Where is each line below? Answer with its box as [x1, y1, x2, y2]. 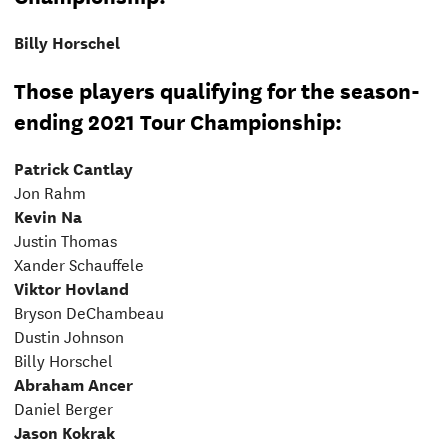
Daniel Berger [13, 394, 113, 420]
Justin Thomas [13, 226, 117, 252]
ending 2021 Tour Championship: [13, 104, 342, 136]
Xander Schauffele [13, 250, 144, 276]
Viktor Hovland [13, 274, 129, 300]
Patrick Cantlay [13, 154, 133, 180]
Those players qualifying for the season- [13, 73, 420, 105]
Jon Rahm [13, 178, 86, 204]
